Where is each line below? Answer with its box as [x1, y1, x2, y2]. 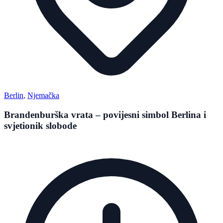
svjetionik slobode [4, 120, 77, 131]
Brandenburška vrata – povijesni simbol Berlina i [4, 109, 206, 120]
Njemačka [27, 91, 59, 100]
